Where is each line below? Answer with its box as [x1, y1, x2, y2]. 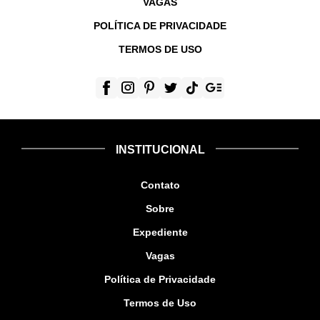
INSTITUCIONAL [115, 143, 205, 156]
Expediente [132, 226, 188, 238]
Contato [140, 179, 180, 191]
